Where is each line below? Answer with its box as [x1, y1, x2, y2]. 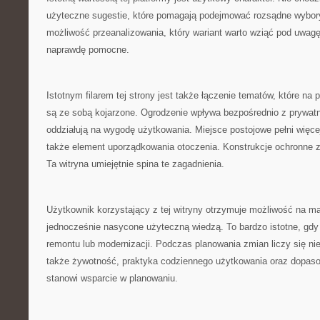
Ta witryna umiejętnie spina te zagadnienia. [46, 159, 224, 169]
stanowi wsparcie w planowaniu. [46, 273, 178, 284]
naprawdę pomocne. [46, 44, 129, 55]
